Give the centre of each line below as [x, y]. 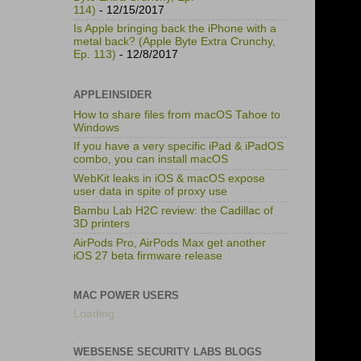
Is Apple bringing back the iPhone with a [175, 29]
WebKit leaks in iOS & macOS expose [169, 179]
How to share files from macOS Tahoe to [177, 114]
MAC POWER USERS [126, 295]
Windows [96, 127]
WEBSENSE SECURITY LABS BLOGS [168, 351]
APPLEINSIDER [112, 94]
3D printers [102, 223]
